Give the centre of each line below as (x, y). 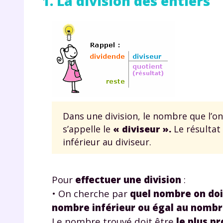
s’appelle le (88, 129)
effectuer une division (128, 179)
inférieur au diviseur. (107, 142)
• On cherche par (91, 193)
